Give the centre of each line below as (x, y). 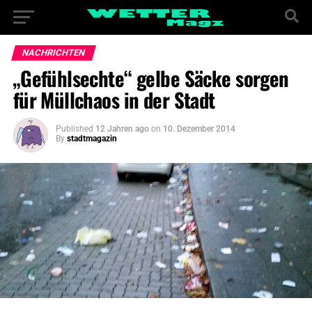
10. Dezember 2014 (199, 129)
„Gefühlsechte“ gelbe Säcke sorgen (151, 78)
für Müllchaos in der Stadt (114, 100)
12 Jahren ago (122, 129)
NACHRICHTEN (53, 53)
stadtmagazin (92, 139)
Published (74, 129)
